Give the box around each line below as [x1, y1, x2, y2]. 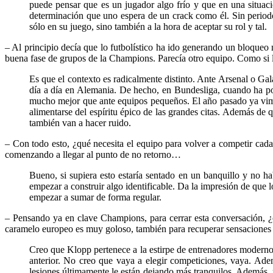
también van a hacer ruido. [29, 117, 131, 128]
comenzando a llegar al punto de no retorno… [5, 149, 181, 160]
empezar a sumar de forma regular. [29, 191, 161, 202]
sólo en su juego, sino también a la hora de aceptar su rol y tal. [29, 21, 267, 32]
